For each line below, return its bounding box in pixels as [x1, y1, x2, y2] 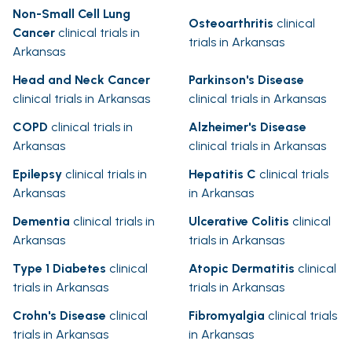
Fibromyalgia [189, 308, 265, 324]
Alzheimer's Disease [189, 119, 306, 135]
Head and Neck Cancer [13, 72, 150, 88]
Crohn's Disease [13, 308, 106, 324]
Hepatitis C [189, 167, 256, 182]
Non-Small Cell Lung [13, 6, 130, 22]
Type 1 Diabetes [13, 261, 106, 277]
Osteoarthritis [189, 16, 273, 31]
